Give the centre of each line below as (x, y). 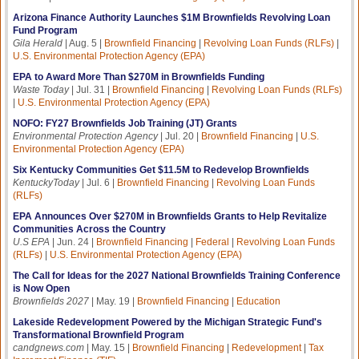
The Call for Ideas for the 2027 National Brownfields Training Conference (177, 275)
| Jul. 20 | (181, 136)
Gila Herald (38, 43)
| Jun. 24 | (73, 242)
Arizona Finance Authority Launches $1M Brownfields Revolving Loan (171, 17)
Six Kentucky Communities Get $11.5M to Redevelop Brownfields (161, 169)
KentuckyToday (46, 182)
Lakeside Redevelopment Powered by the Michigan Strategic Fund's (167, 322)
